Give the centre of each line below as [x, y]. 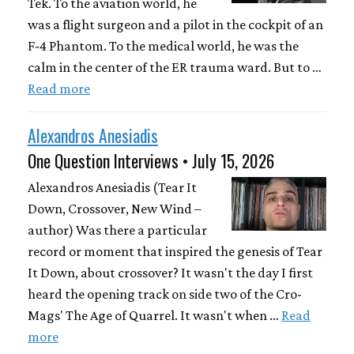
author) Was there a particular [117, 230]
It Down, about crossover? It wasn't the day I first [170, 273]
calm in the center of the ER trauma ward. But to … [175, 67]
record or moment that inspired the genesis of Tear [175, 252]
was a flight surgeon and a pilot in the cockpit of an [175, 24]
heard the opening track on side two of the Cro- [165, 294]
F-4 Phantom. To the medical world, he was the [163, 45]
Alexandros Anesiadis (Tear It [112, 188]
